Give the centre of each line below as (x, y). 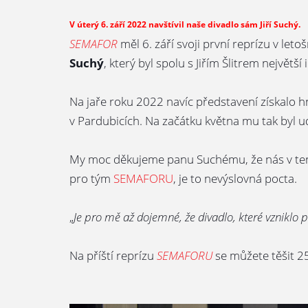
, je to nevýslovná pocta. (235, 178)
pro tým (91, 178)
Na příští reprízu (113, 255)
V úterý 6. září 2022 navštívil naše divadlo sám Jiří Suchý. (185, 24)
